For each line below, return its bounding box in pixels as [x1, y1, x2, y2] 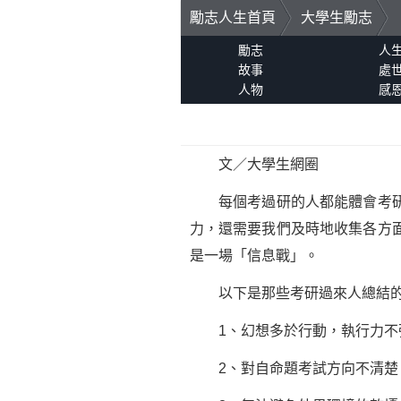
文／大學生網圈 [189, 157, 319, 172]
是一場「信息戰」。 [189, 248, 319, 263]
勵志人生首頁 [189, 10, 276, 25]
